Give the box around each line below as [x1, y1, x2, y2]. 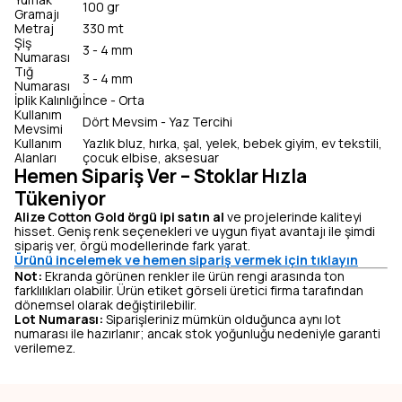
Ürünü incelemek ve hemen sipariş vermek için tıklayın [14, 251, 358, 268]
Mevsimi [14, 120, 63, 137]
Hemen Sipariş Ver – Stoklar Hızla [14, 163, 307, 188]
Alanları [14, 149, 57, 166]
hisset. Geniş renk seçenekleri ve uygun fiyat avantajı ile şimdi [14, 223, 375, 240]
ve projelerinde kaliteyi [224, 208, 362, 225]
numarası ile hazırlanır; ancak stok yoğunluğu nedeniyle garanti [14, 325, 380, 342]
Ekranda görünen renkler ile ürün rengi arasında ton [42, 267, 345, 284]
